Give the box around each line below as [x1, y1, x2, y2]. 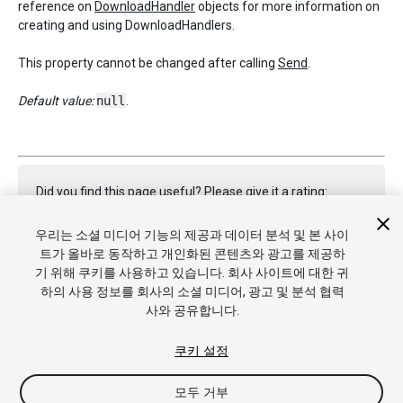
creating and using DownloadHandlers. [18, 18, 235, 32]
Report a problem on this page [36, 256, 207, 271]
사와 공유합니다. [145, 303, 239, 318]
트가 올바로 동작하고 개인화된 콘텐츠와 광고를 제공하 [39, 246, 345, 261]
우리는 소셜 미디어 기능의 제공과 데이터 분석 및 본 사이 [35, 228, 350, 242]
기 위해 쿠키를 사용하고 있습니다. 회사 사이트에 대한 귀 [35, 265, 350, 280]
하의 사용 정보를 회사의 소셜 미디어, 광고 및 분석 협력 [40, 284, 345, 299]
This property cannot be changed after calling [18, 56, 278, 70]
